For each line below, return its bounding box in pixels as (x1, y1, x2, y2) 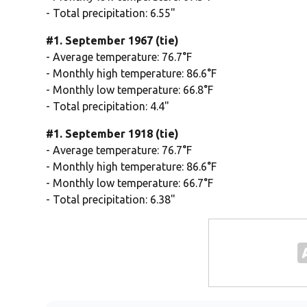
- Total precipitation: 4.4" (46, 100, 170, 113)
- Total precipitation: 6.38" (46, 193, 176, 206)
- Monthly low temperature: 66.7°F (46, 177, 214, 190)
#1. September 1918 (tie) (46, 127, 180, 140)
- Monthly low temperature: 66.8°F (46, 84, 214, 97)
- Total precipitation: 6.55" (46, 7, 176, 20)
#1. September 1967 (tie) (46, 34, 180, 47)
